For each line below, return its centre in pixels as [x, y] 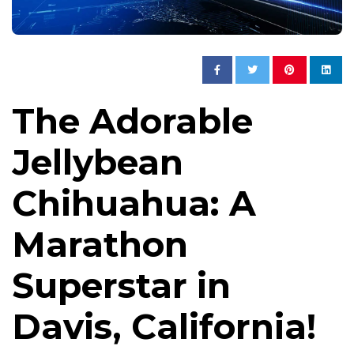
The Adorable [132, 121]
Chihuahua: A [134, 203]
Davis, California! [164, 327]
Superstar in [121, 286]
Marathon [100, 245]
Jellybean [98, 162]
